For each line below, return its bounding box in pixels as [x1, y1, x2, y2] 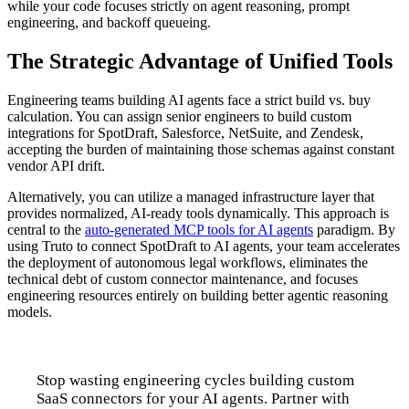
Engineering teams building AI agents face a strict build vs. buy [7, 91, 371, 108]
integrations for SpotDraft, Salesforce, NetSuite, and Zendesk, [7, 124, 363, 141]
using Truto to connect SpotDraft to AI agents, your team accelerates [7, 237, 400, 254]
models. [7, 303, 52, 320]
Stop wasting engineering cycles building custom [37, 371, 354, 389]
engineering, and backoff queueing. [7, 14, 211, 30]
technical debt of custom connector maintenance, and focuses [7, 270, 358, 287]
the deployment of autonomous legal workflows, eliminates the [7, 254, 368, 270]
